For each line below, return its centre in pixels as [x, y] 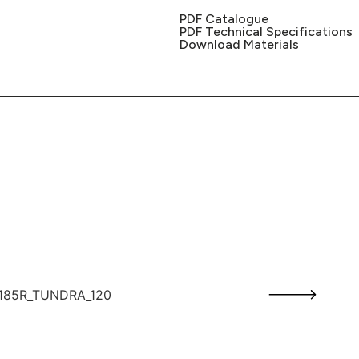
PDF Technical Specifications [266, 32]
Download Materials [239, 44]
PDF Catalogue [224, 19]
